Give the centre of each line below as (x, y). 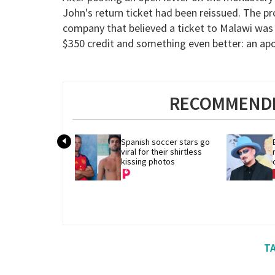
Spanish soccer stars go (165, 141)
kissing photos (148, 161)
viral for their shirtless (161, 151)
